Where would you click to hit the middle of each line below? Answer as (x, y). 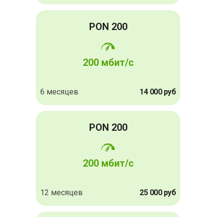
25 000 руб (158, 193)
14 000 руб (158, 92)
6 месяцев (59, 92)
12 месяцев (62, 193)
